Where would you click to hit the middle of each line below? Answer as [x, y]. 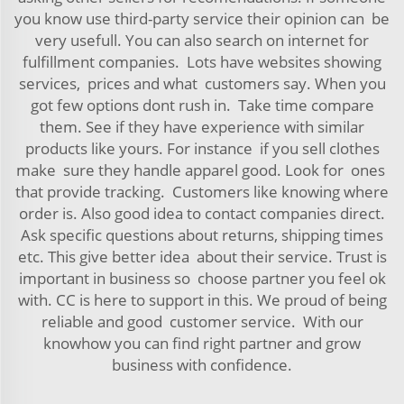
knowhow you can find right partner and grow [202, 343]
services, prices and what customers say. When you [202, 83]
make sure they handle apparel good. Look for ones [202, 170]
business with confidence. [202, 365]
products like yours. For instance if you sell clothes [202, 148]
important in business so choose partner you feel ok [202, 278]
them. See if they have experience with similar [202, 127]
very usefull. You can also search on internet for [202, 40]
